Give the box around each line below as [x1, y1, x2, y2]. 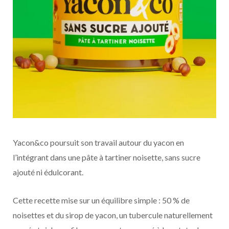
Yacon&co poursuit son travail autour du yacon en [13, 138, 184, 148]
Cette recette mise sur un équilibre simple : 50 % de [13, 195, 190, 205]
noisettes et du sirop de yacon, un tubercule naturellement [13, 210, 213, 220]
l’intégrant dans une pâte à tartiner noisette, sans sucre [13, 152, 200, 163]
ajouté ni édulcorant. [13, 167, 83, 177]
